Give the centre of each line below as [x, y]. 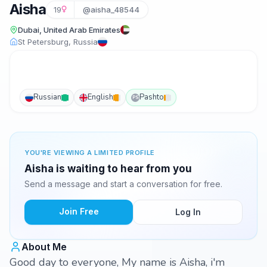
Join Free [79, 211]
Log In [188, 212]
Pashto [152, 97]
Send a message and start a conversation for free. [123, 184]
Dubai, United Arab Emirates [69, 30]
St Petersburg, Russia [58, 42]
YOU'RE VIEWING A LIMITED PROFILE [90, 153]
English [100, 97]
